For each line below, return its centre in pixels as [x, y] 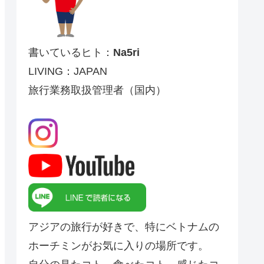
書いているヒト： [71, 52]
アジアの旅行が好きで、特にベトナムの [124, 227]
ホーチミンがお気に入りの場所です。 [118, 246]
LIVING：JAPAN [68, 71]
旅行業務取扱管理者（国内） [97, 90]
